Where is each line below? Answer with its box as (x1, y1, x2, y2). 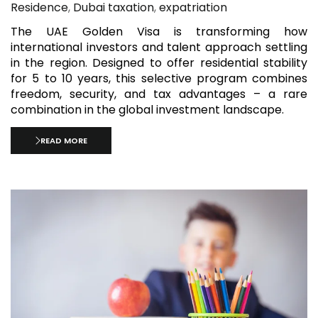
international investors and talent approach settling (11, 39, 307, 56)
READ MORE (40, 135, 88, 146)
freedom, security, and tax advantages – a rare (11, 86, 307, 103)
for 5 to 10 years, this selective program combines (11, 70, 307, 87)
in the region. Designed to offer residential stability (11, 55, 307, 72)
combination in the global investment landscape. (11, 102, 284, 119)
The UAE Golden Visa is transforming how (11, 23, 307, 40)
